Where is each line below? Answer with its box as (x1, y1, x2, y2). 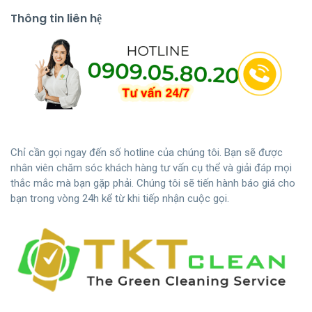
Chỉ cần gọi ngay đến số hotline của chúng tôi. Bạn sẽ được (10, 146, 283, 159)
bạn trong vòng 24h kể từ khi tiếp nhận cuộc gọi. (10, 192, 229, 205)
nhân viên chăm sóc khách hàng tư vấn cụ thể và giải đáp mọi (10, 161, 292, 174)
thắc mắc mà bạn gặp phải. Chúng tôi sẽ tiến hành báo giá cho (10, 176, 295, 189)
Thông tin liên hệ (10, 10, 102, 26)
